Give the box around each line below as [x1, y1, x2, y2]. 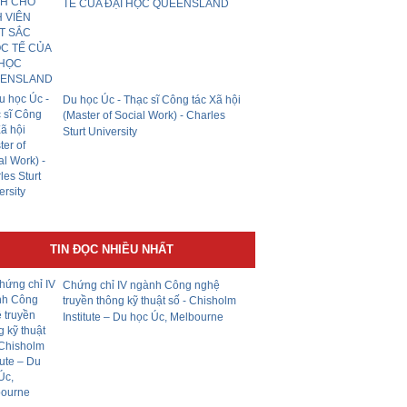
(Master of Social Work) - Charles [63, 109, 226, 123]
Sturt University [63, 125, 138, 139]
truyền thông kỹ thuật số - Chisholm [63, 294, 237, 308]
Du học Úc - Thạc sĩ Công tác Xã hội [63, 94, 242, 106]
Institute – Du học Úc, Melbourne [63, 311, 224, 324]
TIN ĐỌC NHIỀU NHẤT [49, 243, 174, 256]
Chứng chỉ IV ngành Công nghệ [63, 279, 221, 292]
